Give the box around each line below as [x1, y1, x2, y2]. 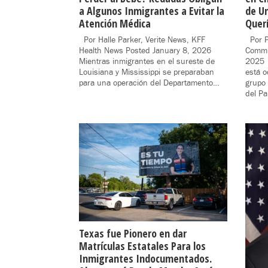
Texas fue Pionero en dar [79, 226, 187, 241]
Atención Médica [79, 16, 151, 31]
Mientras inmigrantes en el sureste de [79, 56, 215, 67]
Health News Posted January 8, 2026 [79, 45, 216, 56]
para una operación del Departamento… [79, 77, 219, 89]
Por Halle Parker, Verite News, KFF [79, 34, 205, 45]
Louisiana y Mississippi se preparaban [79, 66, 214, 78]
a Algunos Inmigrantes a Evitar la [79, 3, 224, 18]
